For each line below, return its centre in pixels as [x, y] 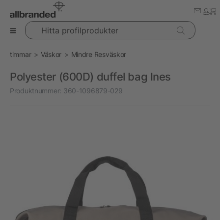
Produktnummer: [36, 91]
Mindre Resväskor [99, 54]
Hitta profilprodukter [55, 26]
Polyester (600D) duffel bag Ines [90, 77]
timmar [21, 54]
